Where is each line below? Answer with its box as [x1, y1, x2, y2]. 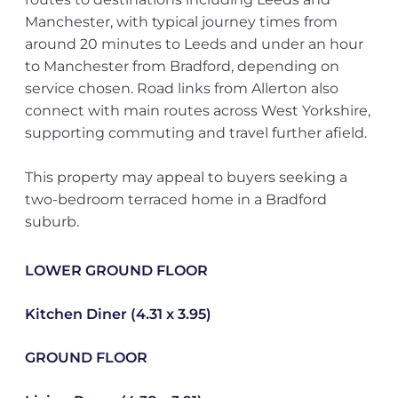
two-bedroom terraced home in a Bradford [24, 191, 327, 208]
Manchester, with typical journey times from [24, 13, 338, 30]
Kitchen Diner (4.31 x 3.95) [24, 306, 211, 322]
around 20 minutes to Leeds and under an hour [24, 36, 363, 52]
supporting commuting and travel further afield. [24, 124, 367, 141]
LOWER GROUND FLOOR [24, 262, 208, 279]
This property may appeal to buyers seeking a [24, 169, 347, 186]
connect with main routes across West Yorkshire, [24, 102, 370, 119]
